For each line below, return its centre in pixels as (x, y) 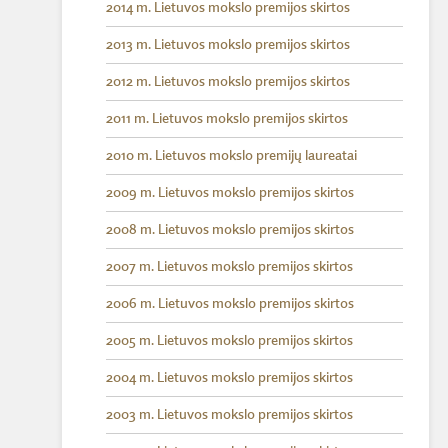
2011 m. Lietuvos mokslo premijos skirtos (227, 119)
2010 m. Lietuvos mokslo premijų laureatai (231, 156)
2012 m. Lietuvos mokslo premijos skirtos (228, 82)
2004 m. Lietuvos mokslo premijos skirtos (229, 378)
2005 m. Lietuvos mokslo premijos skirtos (229, 341)
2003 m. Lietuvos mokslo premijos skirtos (229, 415)
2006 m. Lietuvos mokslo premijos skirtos (230, 304)
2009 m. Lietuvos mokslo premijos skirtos (230, 193)
